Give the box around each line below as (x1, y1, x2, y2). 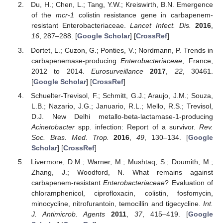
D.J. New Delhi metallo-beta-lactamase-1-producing (31, 112, 213, 120)
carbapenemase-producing (31, 56, 121, 65)
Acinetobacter (31, 122, 75, 131)
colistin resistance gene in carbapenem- (74, 11, 214, 19)
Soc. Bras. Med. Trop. (31, 133, 109, 141)
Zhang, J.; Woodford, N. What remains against (31, 168, 213, 176)
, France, (182, 56, 214, 65)
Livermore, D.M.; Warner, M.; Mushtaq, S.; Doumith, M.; (31, 157, 213, 166)
